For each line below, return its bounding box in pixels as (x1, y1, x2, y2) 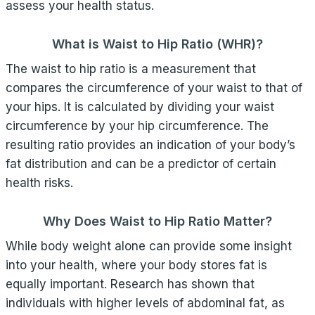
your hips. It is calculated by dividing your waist (6, 100, 274, 114)
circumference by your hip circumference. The (6, 119, 269, 133)
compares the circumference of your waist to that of (6, 81, 302, 95)
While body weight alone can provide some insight (6, 239, 292, 253)
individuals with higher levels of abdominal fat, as (6, 296, 285, 310)
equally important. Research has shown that (6, 277, 255, 291)
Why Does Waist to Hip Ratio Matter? (43, 214, 272, 229)
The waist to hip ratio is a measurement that (6, 62, 256, 76)
